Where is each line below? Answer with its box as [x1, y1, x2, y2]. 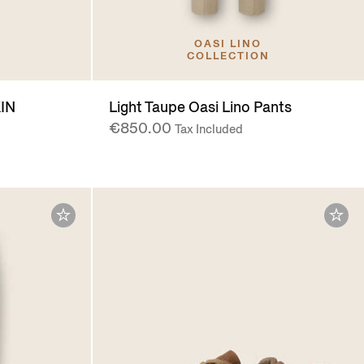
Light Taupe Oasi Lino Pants [108, 97, 292, 118]
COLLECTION [186, 49, 270, 63]
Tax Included [174, 121, 243, 138]
